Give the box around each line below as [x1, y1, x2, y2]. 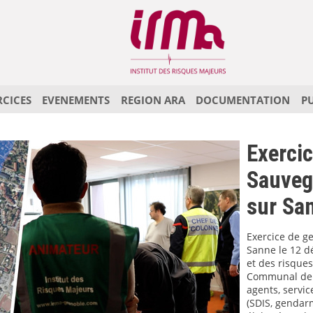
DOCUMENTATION [196, 93, 291, 108]
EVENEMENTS [42, 93, 110, 108]
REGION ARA [120, 93, 185, 108]
